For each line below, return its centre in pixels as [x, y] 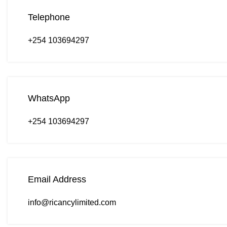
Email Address [57, 179]
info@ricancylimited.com [72, 202]
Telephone [49, 17]
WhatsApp [49, 98]
